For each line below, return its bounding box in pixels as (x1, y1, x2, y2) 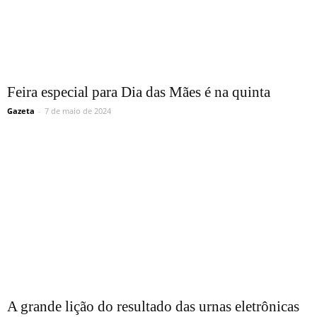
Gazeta (7, 105, 35, 116)
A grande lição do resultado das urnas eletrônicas (7, 297, 299, 315)
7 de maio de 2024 (45, 105, 111, 116)
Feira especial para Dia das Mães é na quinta (7, 83, 270, 100)
